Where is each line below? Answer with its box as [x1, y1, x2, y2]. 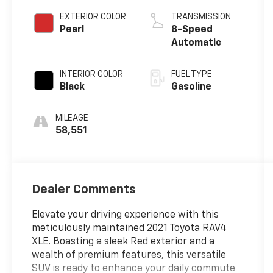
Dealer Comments [32, 183, 136, 196]
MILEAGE [55, 113, 89, 122]
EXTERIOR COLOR [60, 12, 127, 21]
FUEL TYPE [171, 69, 212, 79]
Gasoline [171, 82, 211, 92]
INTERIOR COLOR [60, 69, 124, 79]
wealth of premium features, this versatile [32, 250, 227, 260]
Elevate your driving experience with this [32, 210, 219, 220]
